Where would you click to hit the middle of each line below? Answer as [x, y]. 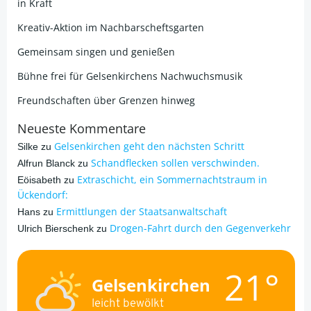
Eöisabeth [39, 180]
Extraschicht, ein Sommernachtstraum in [172, 179]
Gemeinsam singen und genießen [96, 52]
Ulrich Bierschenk [56, 228]
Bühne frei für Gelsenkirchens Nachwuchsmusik [130, 76]
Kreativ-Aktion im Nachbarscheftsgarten [111, 27]
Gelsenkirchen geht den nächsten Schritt [149, 146]
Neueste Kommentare [82, 128]
